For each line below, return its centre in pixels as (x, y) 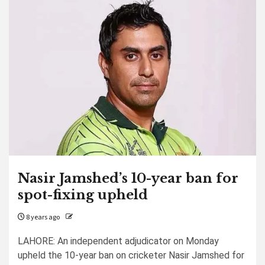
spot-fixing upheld (83, 195)
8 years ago (42, 217)
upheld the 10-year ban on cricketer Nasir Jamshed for (131, 255)
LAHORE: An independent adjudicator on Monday (118, 241)
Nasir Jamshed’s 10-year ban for (128, 178)
